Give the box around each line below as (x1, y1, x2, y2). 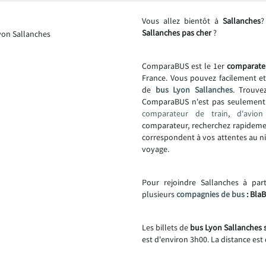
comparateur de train (142, 108, 228, 119)
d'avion (237, 108, 263, 119)
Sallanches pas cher (142, 27, 211, 38)
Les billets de (142, 222, 191, 233)
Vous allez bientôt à (142, 15, 223, 26)
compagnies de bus (176, 189, 245, 199)
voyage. (142, 144, 169, 154)
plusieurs (142, 189, 176, 199)
